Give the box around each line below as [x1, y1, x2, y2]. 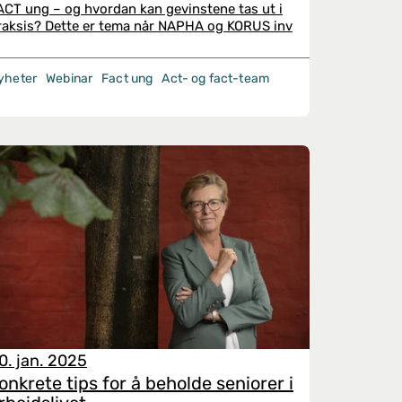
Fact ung [101, 71, 153, 86]
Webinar [46, 71, 93, 86]
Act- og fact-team [162, 71, 270, 86]
